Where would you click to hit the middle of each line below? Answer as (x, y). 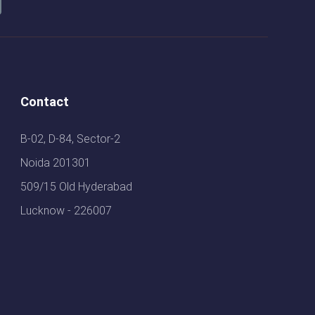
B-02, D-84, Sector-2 (71, 139)
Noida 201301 (56, 163)
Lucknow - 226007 (66, 211)
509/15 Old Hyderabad (77, 187)
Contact (45, 102)
